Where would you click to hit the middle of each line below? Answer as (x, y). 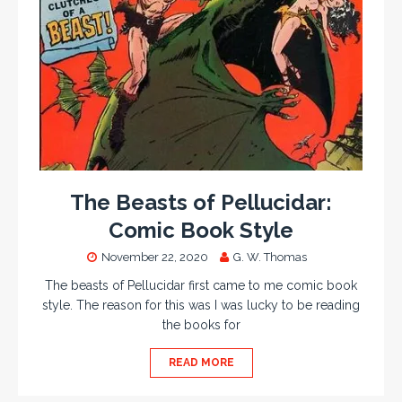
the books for (201, 325)
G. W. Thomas (270, 258)
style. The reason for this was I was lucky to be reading (201, 306)
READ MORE (201, 363)
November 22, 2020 (154, 258)
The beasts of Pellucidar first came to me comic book (201, 286)
